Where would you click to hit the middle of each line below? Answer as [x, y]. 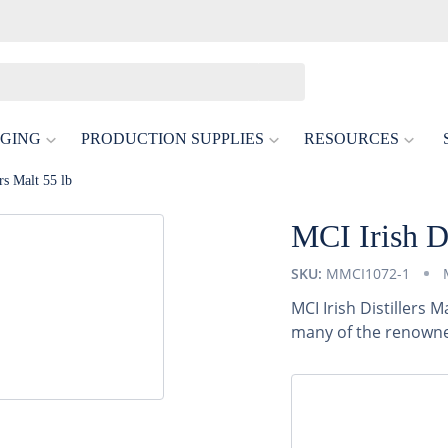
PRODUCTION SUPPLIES [172, 138]
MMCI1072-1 [368, 273]
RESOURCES [351, 138]
